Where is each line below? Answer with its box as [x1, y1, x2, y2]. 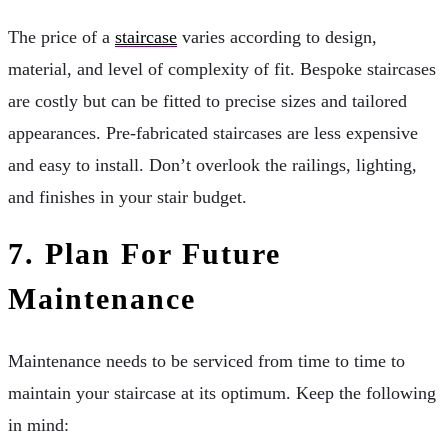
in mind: [8, 415, 69, 436]
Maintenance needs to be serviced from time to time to [8, 351, 405, 372]
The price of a [8, 26, 115, 47]
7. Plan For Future [8, 236, 281, 270]
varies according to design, [177, 26, 377, 47]
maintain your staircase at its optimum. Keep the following [8, 383, 436, 404]
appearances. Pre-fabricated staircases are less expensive [8, 122, 418, 143]
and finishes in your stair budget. [8, 186, 247, 207]
